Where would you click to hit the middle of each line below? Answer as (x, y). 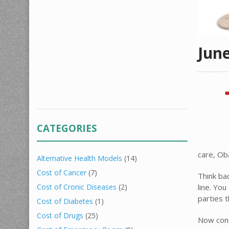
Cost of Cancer (62, 173)
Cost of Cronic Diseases (77, 187)
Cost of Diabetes (65, 201)
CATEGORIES (67, 128)
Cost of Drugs (60, 215)
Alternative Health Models (79, 158)
